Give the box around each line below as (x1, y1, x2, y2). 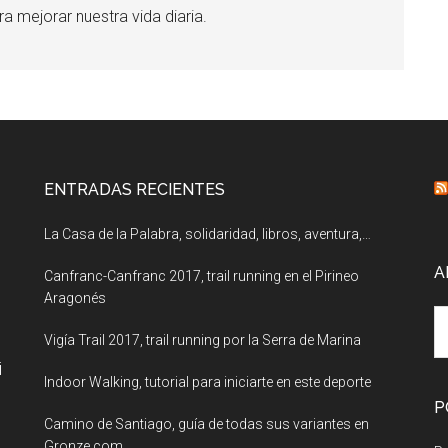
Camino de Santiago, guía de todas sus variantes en (44, 416, 369, 432)
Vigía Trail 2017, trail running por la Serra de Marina (44, 332, 361, 348)
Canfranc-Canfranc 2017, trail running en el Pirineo (44, 268, 359, 284)
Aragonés (44, 290, 106, 306)
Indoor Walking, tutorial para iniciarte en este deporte (44, 374, 371, 390)
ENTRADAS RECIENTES (44, 180, 225, 199)
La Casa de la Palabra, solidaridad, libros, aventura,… (44, 226, 371, 242)
